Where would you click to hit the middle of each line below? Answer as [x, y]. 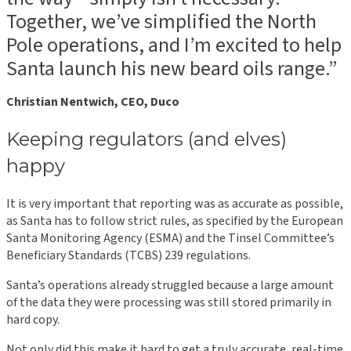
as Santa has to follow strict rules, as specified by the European [175, 221]
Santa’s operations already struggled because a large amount [170, 286]
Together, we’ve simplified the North [161, 22]
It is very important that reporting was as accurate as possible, [175, 204]
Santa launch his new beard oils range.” [172, 69]
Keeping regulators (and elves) [147, 139]
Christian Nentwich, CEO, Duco [93, 102]
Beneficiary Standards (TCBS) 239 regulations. [128, 256]
